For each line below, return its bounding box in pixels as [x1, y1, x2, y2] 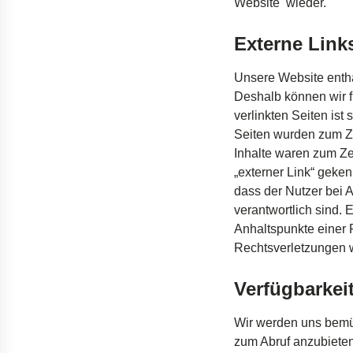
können [284, 90, 326, 103]
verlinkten [234, 109, 288, 122]
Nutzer [285, 184, 322, 198]
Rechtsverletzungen [234, 241, 346, 255]
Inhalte [234, 147, 272, 160]
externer [238, 165, 284, 179]
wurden [273, 128, 315, 141]
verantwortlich [234, 203, 312, 217]
